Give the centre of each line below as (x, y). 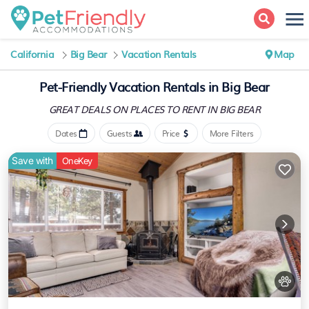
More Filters (231, 133)
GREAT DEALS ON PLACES (108, 109)
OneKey (77, 161)
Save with (32, 160)
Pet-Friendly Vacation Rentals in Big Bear (154, 87)
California (32, 54)
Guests (119, 133)
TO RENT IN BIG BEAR (213, 109)
